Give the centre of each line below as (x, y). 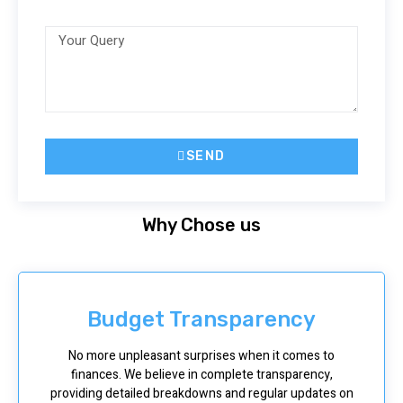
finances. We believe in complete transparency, (201, 374)
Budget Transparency (201, 319)
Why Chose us (201, 224)
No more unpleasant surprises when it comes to (201, 355)
